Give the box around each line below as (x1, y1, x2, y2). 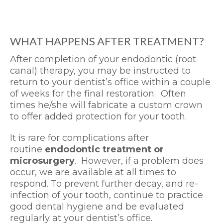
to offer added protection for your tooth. (10, 111, 187, 122)
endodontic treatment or (45, 144, 164, 155)
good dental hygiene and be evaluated (10, 201, 184, 213)
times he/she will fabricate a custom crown (10, 100, 203, 111)
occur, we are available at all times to (10, 167, 176, 178)
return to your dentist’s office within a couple (10, 77, 211, 88)
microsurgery (10, 155, 75, 167)
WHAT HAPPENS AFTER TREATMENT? (10, 34, 204, 48)
